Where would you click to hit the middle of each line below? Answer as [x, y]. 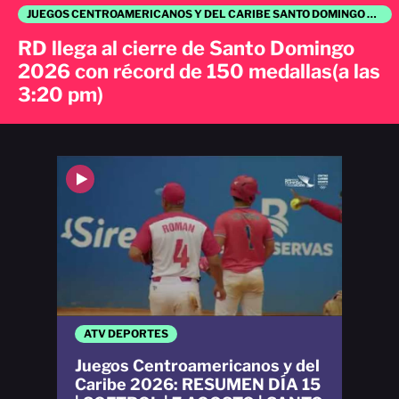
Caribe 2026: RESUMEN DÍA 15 [198, 385]
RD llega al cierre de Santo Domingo [186, 48]
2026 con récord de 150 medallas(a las [199, 71]
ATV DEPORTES [126, 334]
